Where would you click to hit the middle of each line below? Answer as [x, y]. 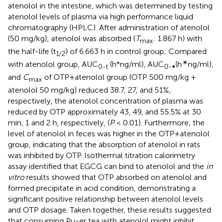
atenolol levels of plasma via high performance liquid [101, 16]
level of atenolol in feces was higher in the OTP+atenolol [109, 134]
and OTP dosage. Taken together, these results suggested [110, 210]
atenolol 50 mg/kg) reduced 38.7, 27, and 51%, [89, 90]
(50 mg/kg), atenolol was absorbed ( [72, 38]
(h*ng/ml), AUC [136, 64]
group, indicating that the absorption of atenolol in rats [104, 145]
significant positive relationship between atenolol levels [106, 199]
